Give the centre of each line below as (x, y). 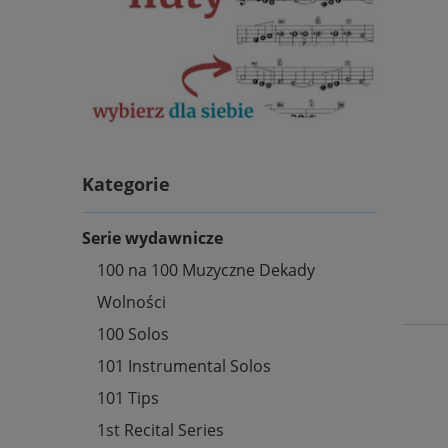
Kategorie (126, 183)
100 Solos (133, 333)
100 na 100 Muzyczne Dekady (206, 269)
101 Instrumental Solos (184, 365)
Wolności (131, 301)
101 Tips (128, 397)
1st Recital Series (160, 429)
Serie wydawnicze (152, 237)
